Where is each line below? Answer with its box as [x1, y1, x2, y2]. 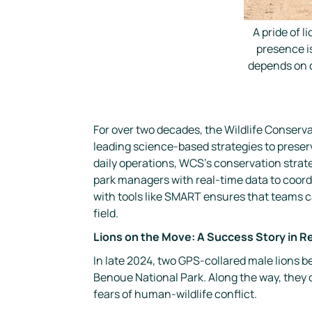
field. [93, 205, 119, 221]
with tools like [93, 189, 165, 205]
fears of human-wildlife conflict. [93, 286, 258, 302]
